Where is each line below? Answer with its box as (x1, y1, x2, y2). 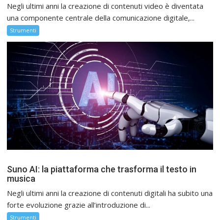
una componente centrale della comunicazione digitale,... (7, 13, 195, 23)
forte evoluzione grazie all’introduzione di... (7, 199, 151, 210)
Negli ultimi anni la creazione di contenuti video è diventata (7, 1, 204, 11)
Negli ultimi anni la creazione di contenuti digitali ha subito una (7, 188, 213, 198)
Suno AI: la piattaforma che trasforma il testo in (7, 164, 197, 174)
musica (7, 173, 36, 184)
